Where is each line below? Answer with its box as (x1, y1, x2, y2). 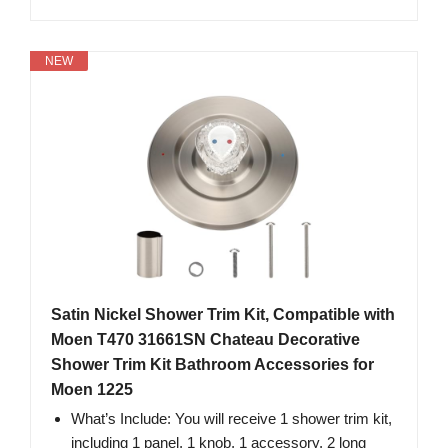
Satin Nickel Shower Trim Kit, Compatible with (51, 306, 395, 324)
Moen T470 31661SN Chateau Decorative (51, 331, 360, 349)
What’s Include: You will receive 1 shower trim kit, (71, 410, 392, 428)
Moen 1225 (51, 381, 133, 399)
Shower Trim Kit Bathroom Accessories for (51, 356, 374, 374)
